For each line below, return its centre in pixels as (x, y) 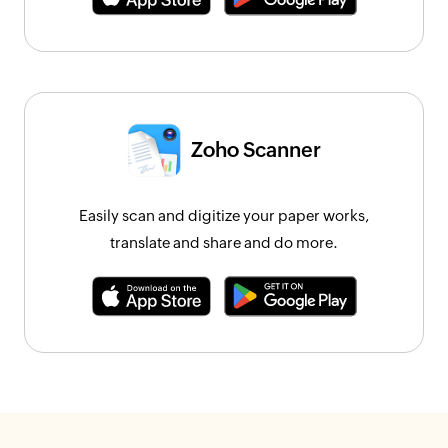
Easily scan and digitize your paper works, (224, 216)
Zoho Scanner (256, 150)
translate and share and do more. (224, 243)
